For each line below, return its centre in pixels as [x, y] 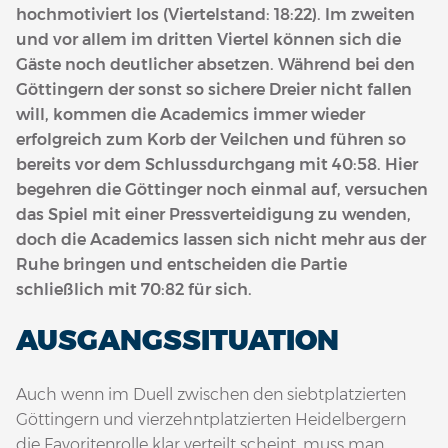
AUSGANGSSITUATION [177, 340]
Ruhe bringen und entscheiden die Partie [181, 265]
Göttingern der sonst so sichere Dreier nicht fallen [214, 90]
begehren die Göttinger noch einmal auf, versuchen [222, 190]
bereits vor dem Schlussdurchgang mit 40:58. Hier [217, 165]
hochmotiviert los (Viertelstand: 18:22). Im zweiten [215, 15]
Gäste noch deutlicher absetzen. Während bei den [215, 65]
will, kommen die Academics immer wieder [190, 115]
